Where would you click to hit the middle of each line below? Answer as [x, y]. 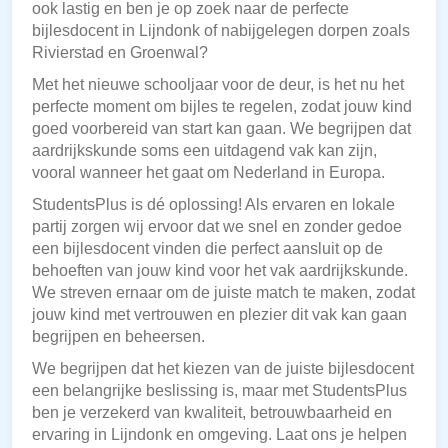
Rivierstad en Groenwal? [120, 53]
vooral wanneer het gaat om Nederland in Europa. [208, 173]
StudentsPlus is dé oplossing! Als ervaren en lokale [213, 205]
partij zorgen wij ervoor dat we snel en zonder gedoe [217, 227]
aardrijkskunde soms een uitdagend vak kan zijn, [204, 151]
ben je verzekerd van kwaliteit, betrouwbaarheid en [212, 413]
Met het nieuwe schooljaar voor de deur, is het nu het [218, 85]
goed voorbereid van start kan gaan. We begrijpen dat [221, 129]
